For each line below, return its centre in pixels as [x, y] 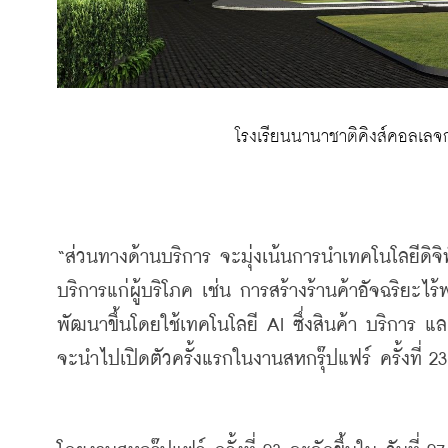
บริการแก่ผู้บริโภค [125, 291]
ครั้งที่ [401, 359]
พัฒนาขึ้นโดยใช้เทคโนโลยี [157, 325]
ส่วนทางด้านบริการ [138, 257]
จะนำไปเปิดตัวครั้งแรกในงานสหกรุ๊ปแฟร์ [214, 359]
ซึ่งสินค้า [325, 325]
